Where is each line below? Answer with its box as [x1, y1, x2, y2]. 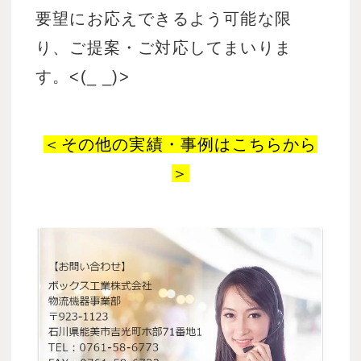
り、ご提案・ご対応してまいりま [35, 39, 292, 57]
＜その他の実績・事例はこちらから [44, 135, 317, 154]
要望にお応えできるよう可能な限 [35, 10, 293, 28]
